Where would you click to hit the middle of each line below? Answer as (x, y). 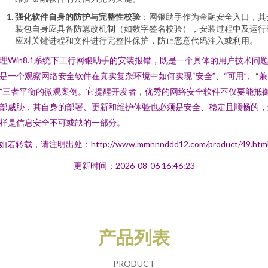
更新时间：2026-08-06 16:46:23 (134, 165)
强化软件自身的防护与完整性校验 (78, 16)
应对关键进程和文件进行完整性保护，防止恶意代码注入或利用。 (136, 40)
